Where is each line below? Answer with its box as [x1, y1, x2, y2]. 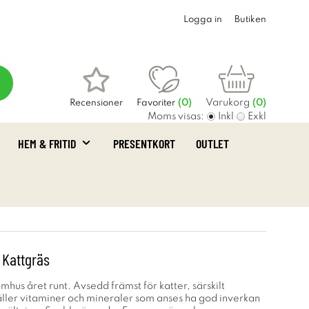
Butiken [235, 15, 266, 24]
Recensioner [70, 99, 123, 108]
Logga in [183, 15, 222, 24]
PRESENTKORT [113, 136, 175, 151]
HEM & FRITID [18, 136, 77, 151]
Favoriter [137, 99, 175, 108]
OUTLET [196, 136, 229, 151]
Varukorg [206, 98, 250, 108]
